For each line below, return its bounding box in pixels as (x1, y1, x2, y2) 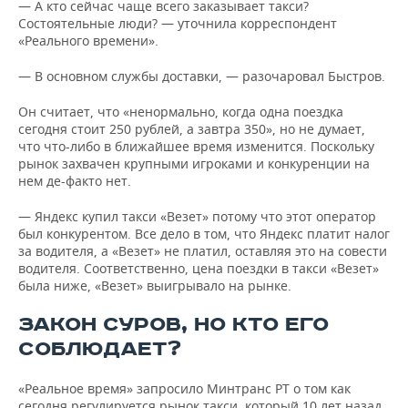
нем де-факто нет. (18, 172, 131, 190)
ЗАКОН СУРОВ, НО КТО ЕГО (18, 312, 329, 338)
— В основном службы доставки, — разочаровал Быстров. (18, 67, 385, 86)
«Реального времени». (18, 32, 158, 50)
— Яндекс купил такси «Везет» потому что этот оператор (18, 208, 376, 226)
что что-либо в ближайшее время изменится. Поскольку (18, 138, 374, 156)
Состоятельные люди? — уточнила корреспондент (18, 15, 337, 33)
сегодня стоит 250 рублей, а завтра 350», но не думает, (18, 120, 365, 138)
